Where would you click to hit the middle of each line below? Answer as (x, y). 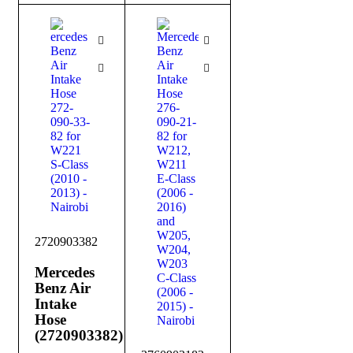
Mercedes (65, 273)
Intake (56, 304)
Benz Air (63, 288)
